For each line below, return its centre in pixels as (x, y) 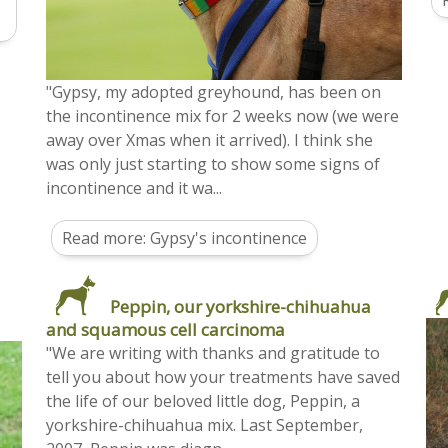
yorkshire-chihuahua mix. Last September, (204, 424)
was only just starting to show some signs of (213, 163)
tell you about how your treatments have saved (223, 376)
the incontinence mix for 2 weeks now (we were (222, 115)
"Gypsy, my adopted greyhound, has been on (213, 91)
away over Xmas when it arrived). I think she (209, 139)
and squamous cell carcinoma (165, 329)
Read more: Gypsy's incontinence (184, 237)
